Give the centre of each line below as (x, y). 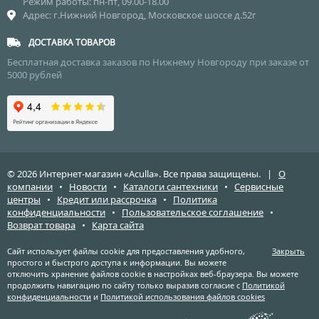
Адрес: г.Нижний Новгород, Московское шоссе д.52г (140, 15)
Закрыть (288, 251)
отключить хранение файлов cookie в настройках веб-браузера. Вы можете (153, 274)
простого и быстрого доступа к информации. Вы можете (117, 263)
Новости (88, 187)
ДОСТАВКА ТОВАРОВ (72, 43)
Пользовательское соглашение (193, 213)
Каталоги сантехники (171, 187)
